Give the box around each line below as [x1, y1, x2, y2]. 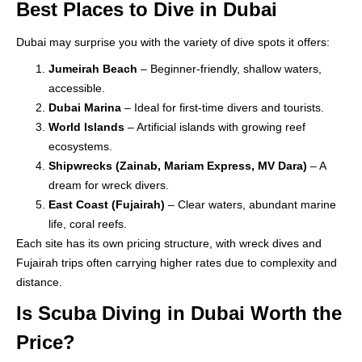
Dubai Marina [48, 100, 121, 114]
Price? [16, 330, 75, 353]
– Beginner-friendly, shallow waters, [137, 61, 322, 75]
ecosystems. [48, 139, 112, 153]
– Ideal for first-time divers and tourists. [121, 100, 324, 114]
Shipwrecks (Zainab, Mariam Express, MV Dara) [48, 158, 307, 172]
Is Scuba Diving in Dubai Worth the [16, 301, 342, 324]
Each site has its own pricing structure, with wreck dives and [16, 236, 322, 250]
